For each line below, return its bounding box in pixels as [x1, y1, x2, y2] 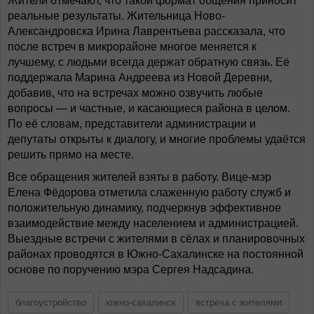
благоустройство [15, 297, 86, 308]
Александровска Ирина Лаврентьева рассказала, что [8, 25, 285, 37]
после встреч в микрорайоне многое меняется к [8, 41, 257, 53]
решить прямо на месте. [8, 149, 134, 161]
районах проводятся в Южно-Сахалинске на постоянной [8, 248, 303, 260]
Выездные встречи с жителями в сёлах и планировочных [8, 233, 305, 245]
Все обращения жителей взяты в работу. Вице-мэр [8, 171, 271, 183]
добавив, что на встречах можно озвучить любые [8, 87, 263, 99]
